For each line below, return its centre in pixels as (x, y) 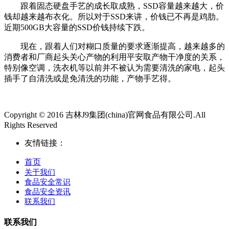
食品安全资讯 (48, 191)
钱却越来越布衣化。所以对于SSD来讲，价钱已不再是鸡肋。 (114, 16)
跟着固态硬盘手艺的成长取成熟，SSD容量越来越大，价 (114, 6)
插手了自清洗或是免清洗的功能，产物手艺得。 (90, 78)
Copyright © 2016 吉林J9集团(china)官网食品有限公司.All (105, 114)
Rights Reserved (31, 125)
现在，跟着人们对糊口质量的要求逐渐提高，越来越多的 (114, 46)
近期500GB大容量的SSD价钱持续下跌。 (77, 27)
